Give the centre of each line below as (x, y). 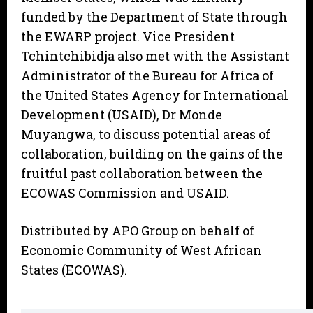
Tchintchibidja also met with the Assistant (155, 56)
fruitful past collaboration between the (142, 174)
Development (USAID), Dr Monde (122, 115)
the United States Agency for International (155, 95)
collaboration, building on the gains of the (152, 154)
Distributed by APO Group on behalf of (138, 231)
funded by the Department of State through (154, 17)
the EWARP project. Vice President (128, 37)
